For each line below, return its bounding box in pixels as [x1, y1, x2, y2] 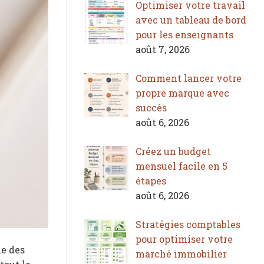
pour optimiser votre [136, 232, 233, 245]
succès [136, 101, 167, 114]
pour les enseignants [136, 28, 233, 41]
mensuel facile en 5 [136, 159, 227, 172]
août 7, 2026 [136, 42, 190, 55]
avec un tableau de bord [136, 13, 246, 26]
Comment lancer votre [136, 71, 242, 84]
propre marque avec [136, 86, 229, 99]
